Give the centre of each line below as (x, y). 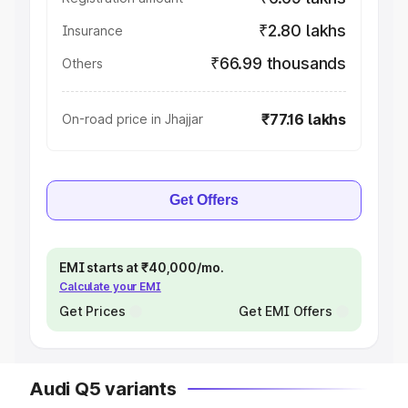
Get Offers (204, 200)
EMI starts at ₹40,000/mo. (142, 267)
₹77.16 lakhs (304, 119)
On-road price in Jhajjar (133, 119)
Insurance (92, 31)
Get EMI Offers (285, 311)
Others (82, 63)
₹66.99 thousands (278, 63)
